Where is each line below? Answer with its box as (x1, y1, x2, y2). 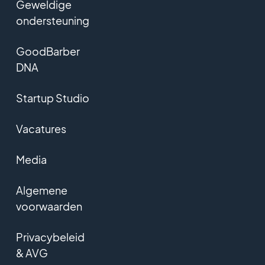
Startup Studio (15, 91, 89, 105)
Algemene (15, 183, 67, 197)
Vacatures (15, 122, 66, 135)
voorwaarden (15, 199, 82, 213)
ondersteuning (15, 14, 89, 27)
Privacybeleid (15, 230, 85, 244)
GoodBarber (15, 44, 80, 58)
